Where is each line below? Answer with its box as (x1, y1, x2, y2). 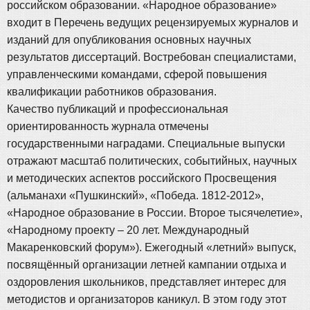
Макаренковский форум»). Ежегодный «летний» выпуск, (7, 241, 296, 253)
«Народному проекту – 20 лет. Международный (7, 224, 249, 236)
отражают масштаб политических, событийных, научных (7, 155, 297, 167)
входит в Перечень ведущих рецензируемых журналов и (7, 17, 298, 28)
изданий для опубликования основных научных (7, 34, 251, 46)
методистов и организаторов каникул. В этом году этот (7, 293, 286, 305)
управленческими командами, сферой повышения (7, 69, 267, 80)
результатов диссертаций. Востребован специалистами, (7, 51, 296, 63)
